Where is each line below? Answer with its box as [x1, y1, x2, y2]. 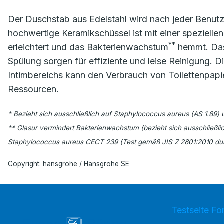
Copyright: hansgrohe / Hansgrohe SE [8, 159, 129, 168]
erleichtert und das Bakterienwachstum [8, 42, 168, 53]
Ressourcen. [8, 84, 59, 95]
